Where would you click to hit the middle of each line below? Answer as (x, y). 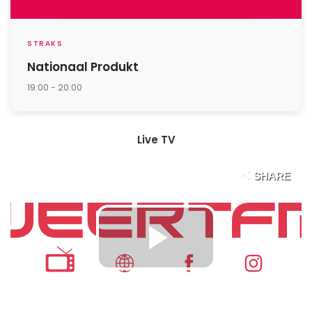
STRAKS (45, 43)
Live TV (156, 139)
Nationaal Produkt (83, 67)
